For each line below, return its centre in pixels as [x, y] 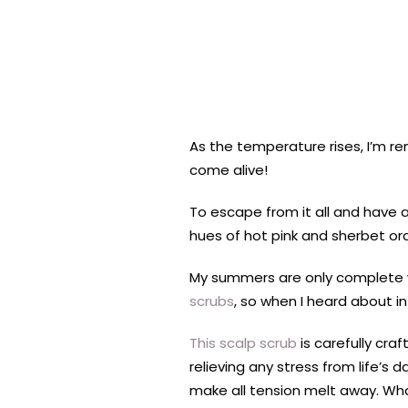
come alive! [229, 170]
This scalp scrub [243, 343]
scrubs [212, 301]
